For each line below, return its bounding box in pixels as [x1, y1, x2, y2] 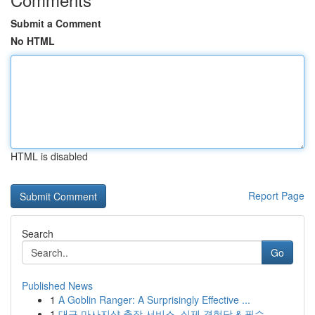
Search [22, 226, 53, 240]
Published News [22, 278, 93, 292]
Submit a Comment [11, 16, 101, 30]
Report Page [248, 188, 304, 202]
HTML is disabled [11, 149, 88, 163]
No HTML [11, 34, 55, 48]
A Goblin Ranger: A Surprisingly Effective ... [58, 292, 250, 307]
